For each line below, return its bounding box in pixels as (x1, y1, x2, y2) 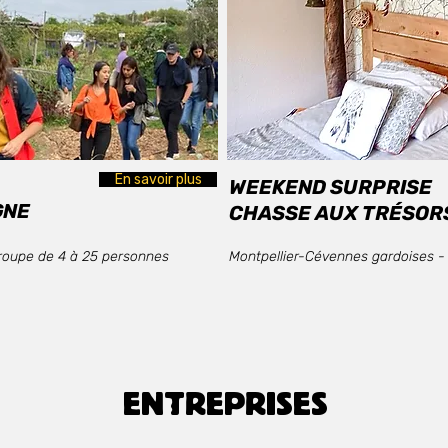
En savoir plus (114, 171, 202, 188)
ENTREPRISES (122, 383, 328, 421)
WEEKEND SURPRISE (229, 175, 432, 199)
